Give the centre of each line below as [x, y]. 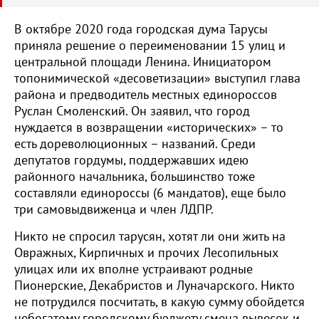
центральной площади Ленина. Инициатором [143, 62]
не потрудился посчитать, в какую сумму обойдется [159, 302]
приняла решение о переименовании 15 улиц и [150, 46]
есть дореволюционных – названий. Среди [135, 144]
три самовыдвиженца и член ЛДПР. [114, 210]
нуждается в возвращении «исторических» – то [149, 128]
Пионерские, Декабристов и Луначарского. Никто [155, 286]
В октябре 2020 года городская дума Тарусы [141, 30]
